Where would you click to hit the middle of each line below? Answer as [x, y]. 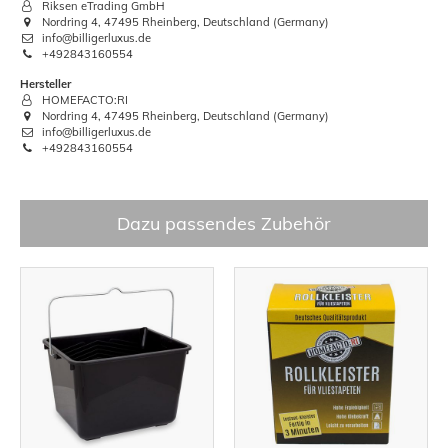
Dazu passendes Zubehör [224, 223]
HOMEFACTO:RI [84, 99]
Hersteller [45, 83]
